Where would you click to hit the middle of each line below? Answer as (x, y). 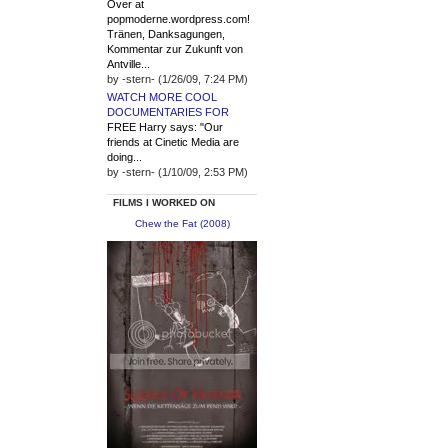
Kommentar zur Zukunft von (175, 49)
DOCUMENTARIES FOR (168, 112)
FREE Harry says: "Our (165, 127)
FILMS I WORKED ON (164, 202)
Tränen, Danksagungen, (166, 34)
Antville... (128, 64)
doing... (124, 157)
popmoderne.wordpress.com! (178, 19)
